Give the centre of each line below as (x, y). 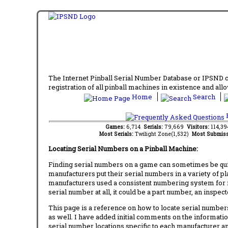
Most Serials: (117, 134)
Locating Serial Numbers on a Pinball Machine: (123, 148)
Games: (116, 126)
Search (204, 96)
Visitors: (198, 126)
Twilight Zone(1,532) (163, 134)
